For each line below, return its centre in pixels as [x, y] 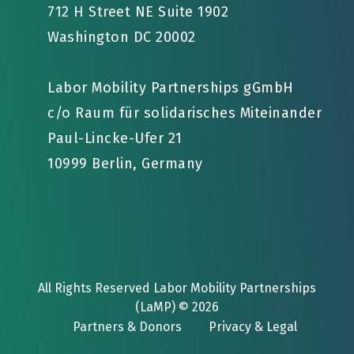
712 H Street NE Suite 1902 [138, 12]
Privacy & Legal [253, 327]
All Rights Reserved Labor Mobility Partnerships [177, 288]
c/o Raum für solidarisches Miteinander [185, 113]
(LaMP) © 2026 [177, 307]
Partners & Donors [127, 327]
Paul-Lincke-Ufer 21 [116, 138]
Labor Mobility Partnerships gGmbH [171, 88]
